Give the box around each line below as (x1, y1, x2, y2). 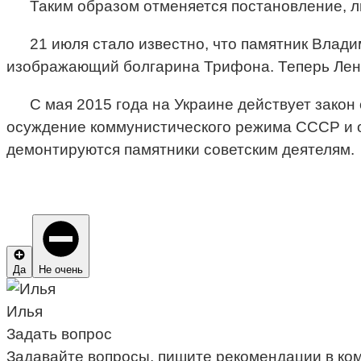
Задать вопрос (6, 326, 112, 343)
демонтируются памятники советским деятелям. (6, 141, 355, 159)
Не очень (39, 263, 83, 276)
